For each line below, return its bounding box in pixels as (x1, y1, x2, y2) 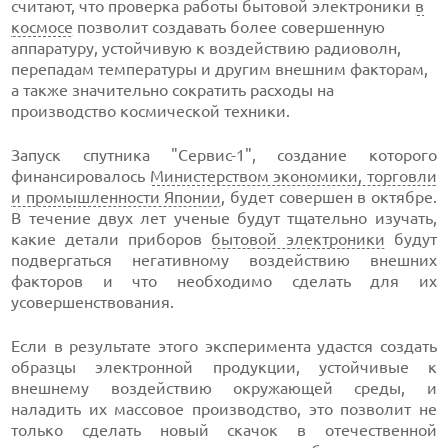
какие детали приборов (11, 230, 211, 248)
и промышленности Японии (11, 188, 222, 206)
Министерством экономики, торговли (149, 167, 437, 185)
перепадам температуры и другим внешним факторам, (11, 60, 429, 78)
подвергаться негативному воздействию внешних (11, 251, 437, 269)
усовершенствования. (11, 293, 175, 311)
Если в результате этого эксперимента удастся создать (11, 337, 437, 355)
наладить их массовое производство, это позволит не (11, 400, 437, 418)
